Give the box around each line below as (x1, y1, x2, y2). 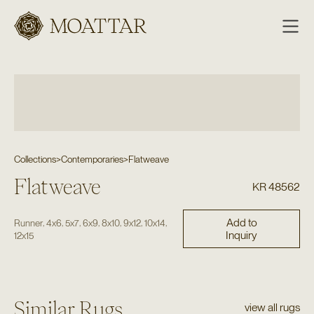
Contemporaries (60, 153, 123, 165)
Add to (226, 215, 257, 229)
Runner (13, 217, 43, 228)
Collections (13, 153, 56, 165)
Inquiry (226, 228, 258, 242)
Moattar (13, 27, 104, 53)
